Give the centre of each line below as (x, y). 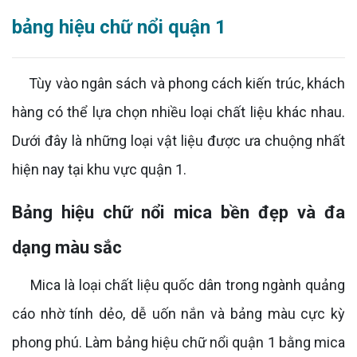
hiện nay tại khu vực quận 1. (99, 169)
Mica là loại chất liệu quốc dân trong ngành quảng (178, 284)
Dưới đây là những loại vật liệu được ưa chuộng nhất (178, 140)
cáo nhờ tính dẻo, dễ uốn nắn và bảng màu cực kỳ (178, 313)
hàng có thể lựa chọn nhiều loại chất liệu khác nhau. (178, 112)
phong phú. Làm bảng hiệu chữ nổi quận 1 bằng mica (178, 342)
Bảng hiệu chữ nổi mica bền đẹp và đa (178, 212)
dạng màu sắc (67, 247)
